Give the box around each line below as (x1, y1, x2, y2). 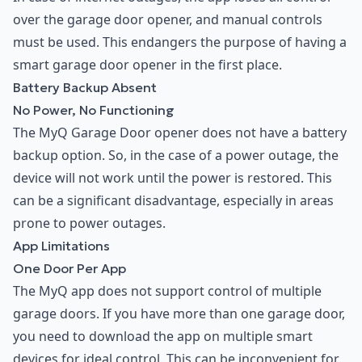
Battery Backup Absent (13, 78, 157, 95)
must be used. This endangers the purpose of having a (13, 32, 347, 51)
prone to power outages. (13, 213, 166, 232)
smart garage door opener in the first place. (13, 55, 282, 74)
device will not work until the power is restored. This (13, 168, 332, 187)
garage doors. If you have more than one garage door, (13, 304, 345, 322)
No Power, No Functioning (13, 101, 175, 118)
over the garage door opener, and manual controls (13, 10, 322, 28)
